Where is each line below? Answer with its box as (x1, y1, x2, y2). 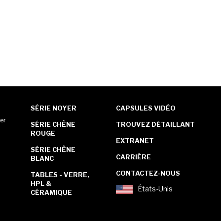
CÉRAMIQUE (30, 188, 72, 197)
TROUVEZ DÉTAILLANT (116, 120, 195, 129)
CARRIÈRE (116, 153, 151, 161)
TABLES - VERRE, (30, 171, 89, 179)
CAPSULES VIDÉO (116, 104, 176, 112)
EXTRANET (116, 137, 154, 145)
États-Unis (138, 184, 173, 194)
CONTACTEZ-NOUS (116, 169, 181, 178)
